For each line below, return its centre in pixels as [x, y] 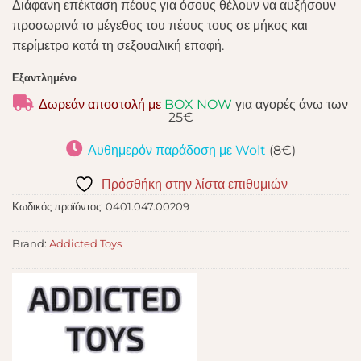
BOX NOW [200, 105]
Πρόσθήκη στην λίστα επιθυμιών [194, 184]
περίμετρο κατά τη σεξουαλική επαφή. [118, 45]
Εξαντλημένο [44, 78]
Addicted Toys [85, 243]
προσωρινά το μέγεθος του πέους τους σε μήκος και [160, 25]
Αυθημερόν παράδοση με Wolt [176, 151]
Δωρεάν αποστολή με [102, 105]
